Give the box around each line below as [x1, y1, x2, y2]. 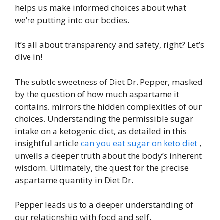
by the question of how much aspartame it [15, 88, 179, 100]
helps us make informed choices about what [15, 1, 186, 13]
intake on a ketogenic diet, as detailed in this [15, 125, 187, 137]
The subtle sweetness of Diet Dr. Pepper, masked [15, 76, 203, 87]
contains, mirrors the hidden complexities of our [15, 100, 202, 112]
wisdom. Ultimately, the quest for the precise [15, 162, 189, 173]
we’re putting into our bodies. [15, 14, 129, 26]
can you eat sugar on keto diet [81, 137, 197, 149]
